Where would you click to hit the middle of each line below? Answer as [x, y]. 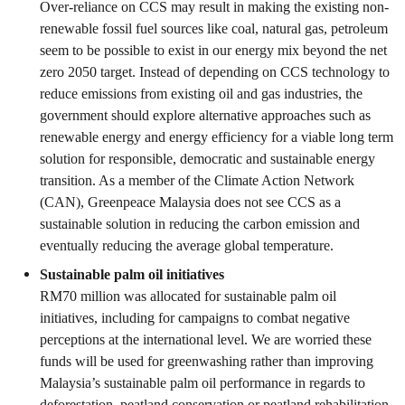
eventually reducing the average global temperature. [187, 245]
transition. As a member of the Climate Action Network [197, 180]
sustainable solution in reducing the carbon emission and [200, 224]
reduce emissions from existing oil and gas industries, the [201, 94]
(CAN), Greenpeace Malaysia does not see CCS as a [190, 202]
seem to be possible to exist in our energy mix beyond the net [213, 50]
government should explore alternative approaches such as [205, 115]
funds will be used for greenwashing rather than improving [207, 361]
